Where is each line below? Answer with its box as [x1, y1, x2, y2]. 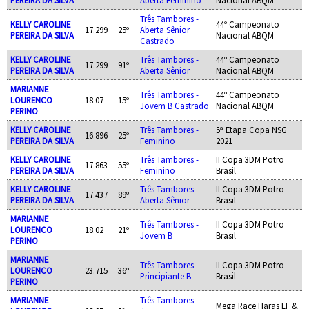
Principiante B [139, 270, 191, 281]
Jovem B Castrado [139, 99, 209, 111]
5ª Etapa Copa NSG [215, 123, 287, 135]
